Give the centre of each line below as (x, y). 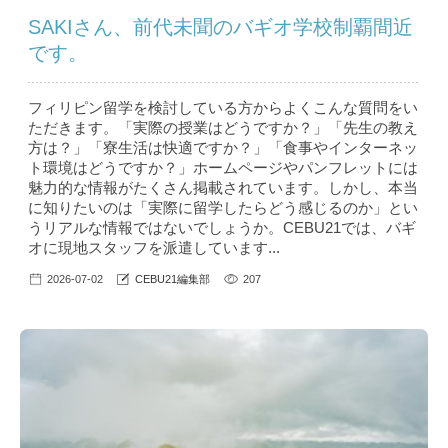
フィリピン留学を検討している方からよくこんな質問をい (223, 108)
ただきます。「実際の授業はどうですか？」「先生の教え (223, 128)
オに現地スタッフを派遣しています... (154, 248)
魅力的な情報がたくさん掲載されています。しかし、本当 (223, 188)
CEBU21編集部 (172, 279)
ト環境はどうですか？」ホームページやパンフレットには (223, 168)
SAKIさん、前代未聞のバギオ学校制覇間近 (220, 27)
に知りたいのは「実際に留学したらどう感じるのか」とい (223, 208)
